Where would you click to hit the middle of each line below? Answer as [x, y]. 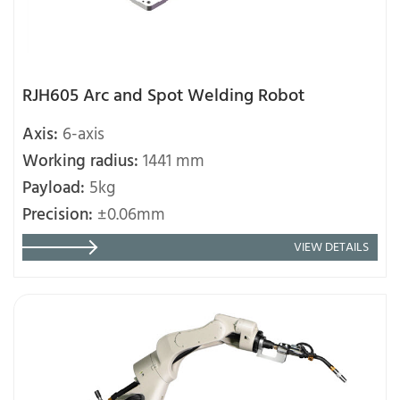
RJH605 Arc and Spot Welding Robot [163, 97]
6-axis [83, 135]
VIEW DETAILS [331, 247]
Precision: [60, 216]
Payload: [56, 189]
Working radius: [83, 162]
